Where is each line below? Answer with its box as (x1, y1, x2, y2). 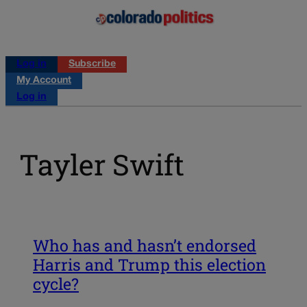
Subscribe (69, 59, 116, 69)
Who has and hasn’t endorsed (33, 234, 256, 256)
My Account (16, 75, 71, 85)
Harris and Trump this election (33, 254, 266, 275)
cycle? (33, 273, 79, 294)
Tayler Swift (19, 145, 184, 184)
